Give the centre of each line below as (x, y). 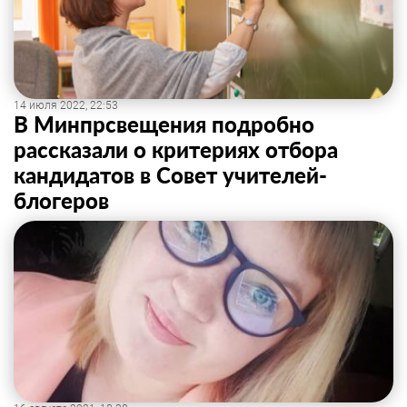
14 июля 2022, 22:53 (66, 105)
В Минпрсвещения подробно (164, 124)
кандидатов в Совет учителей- (170, 175)
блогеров (61, 200)
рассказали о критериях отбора (176, 149)
